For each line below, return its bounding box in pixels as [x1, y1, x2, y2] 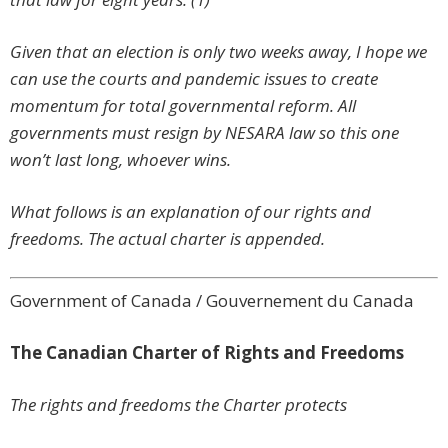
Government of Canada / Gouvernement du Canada [10, 289, 414, 313]
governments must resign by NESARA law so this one [10, 121, 399, 145]
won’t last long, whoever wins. [10, 148, 231, 172]
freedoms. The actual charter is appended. [10, 227, 325, 251]
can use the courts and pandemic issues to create [10, 67, 378, 91]
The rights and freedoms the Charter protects [10, 393, 347, 417]
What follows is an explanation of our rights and [10, 200, 371, 224]
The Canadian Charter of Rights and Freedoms [10, 341, 404, 365]
